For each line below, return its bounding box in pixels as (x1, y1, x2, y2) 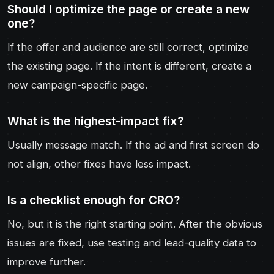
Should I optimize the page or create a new (7, 1, 250, 17)
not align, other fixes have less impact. (7, 157, 191, 170)
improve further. (7, 255, 86, 268)
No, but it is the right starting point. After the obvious (7, 217, 262, 230)
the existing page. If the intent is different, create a (7, 59, 251, 72)
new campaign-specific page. (7, 78, 147, 91)
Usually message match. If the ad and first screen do (7, 138, 259, 151)
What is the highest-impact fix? (7, 113, 183, 128)
